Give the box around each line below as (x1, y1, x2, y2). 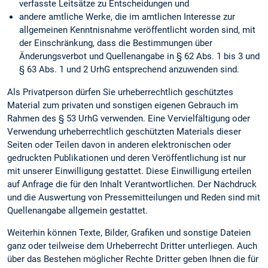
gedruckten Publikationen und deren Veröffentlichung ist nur (7, 153, 246, 164)
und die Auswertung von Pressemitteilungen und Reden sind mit (7, 192, 260, 203)
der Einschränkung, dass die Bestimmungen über (19, 38, 212, 49)
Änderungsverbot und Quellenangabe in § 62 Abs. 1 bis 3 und (19, 51, 260, 62)
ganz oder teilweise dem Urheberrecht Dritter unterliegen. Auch (7, 240, 257, 252)
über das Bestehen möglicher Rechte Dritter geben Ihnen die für (7, 254, 258, 265)
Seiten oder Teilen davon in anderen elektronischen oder (7, 139, 231, 151)
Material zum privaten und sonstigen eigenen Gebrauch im (7, 100, 238, 111)
